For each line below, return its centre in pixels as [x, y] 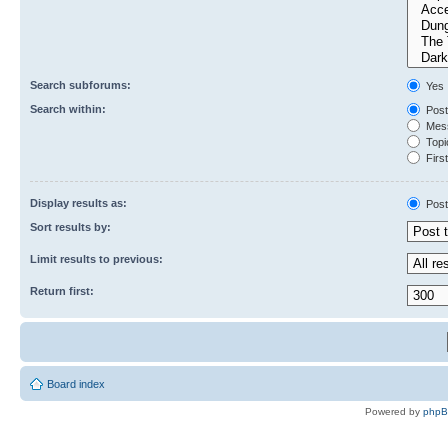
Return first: [62, 290]
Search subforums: [80, 84]
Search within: [68, 108]
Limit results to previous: [96, 258]
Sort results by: [70, 226]
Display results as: [78, 202]
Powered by [394, 411]
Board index [76, 383]
